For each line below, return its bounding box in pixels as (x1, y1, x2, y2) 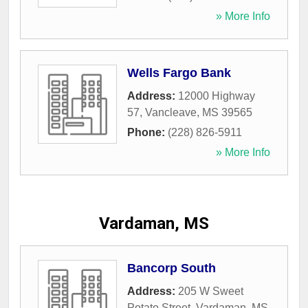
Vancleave (145, 107, 197, 119)
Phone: (127, 126, 168, 139)
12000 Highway (178, 90, 255, 102)
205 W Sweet (178, 285, 243, 298)
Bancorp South (127, 261, 216, 276)
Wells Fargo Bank (127, 66, 231, 80)
